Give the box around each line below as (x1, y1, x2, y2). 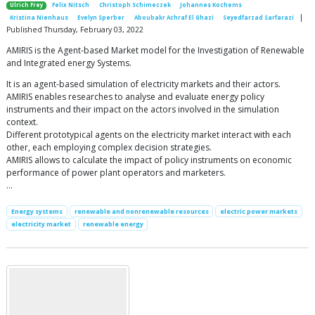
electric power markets (220, 207, 298, 217)
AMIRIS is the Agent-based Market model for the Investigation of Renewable (6, 44, 304, 57)
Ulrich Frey (10, 1, 44, 9)
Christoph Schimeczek (98, 1, 171, 9)
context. (6, 116, 38, 129)
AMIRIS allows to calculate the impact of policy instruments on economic (6, 154, 292, 167)
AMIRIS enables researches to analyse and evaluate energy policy (6, 91, 264, 103)
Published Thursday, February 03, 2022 (6, 25, 143, 35)
